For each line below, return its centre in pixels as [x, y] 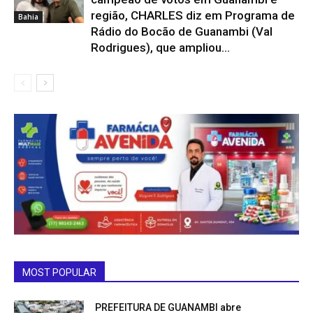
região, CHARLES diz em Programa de [193, 15]
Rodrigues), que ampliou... [160, 47]
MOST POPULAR [59, 273]
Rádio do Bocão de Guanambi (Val [182, 31]
